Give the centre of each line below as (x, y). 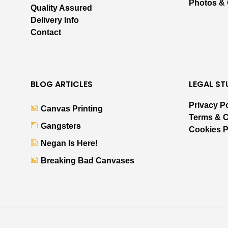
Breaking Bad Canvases (88, 161)
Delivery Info (55, 20)
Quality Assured (61, 8)
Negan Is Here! (69, 144)
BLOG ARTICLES (62, 84)
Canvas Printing (72, 109)
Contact (46, 33)
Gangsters (61, 126)
